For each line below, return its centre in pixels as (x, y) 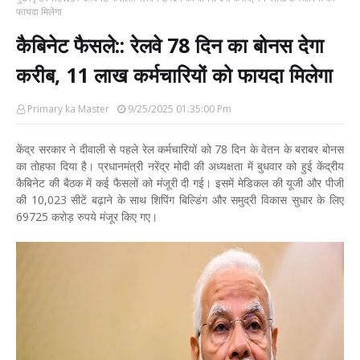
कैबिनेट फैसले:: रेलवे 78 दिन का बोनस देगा (170, 45)
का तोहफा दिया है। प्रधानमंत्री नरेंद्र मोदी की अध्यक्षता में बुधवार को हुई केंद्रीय (180, 166)
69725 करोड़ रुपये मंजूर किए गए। (87, 216)
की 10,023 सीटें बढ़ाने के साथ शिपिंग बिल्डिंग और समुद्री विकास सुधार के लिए (180, 199)
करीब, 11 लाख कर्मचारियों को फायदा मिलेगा (174, 74)
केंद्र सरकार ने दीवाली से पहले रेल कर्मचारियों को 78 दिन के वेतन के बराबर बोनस (180, 149)
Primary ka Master (68, 108)
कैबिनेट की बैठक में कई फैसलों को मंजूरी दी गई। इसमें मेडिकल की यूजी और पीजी (180, 182)
